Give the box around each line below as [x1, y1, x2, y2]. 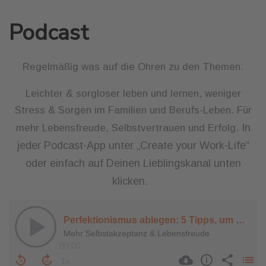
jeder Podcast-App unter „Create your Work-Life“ [17, 139, 249, 151]
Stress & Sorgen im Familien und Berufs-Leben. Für [14, 104, 252, 116]
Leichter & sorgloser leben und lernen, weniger [25, 87, 241, 99]
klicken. [112, 175, 154, 187]
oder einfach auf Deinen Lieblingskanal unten [25, 157, 241, 169]
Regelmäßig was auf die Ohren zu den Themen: [23, 61, 243, 72]
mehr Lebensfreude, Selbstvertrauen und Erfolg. [15, 122, 242, 134]
